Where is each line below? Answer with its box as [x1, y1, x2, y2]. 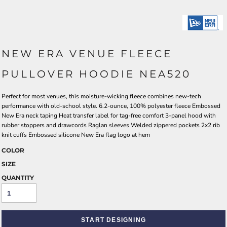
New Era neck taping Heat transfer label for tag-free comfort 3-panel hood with [2, 111, 216, 120]
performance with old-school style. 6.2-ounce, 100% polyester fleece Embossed [2, 101, 220, 110]
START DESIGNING [81, 213, 146, 225]
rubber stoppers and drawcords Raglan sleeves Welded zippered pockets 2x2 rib [2, 121, 220, 129]
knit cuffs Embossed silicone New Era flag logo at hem [2, 130, 150, 139]
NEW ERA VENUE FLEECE [2, 47, 172, 60]
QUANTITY [2, 173, 34, 181]
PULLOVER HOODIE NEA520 [2, 67, 191, 80]
